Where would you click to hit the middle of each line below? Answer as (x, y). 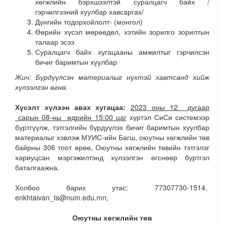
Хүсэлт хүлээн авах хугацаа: (73, 107)
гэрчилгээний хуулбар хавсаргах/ (89, 12)
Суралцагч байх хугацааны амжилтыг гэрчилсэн (122, 52)
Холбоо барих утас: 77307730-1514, (112, 187)
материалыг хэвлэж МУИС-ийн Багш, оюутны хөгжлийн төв (112, 137)
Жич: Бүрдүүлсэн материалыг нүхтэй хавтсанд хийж (112, 77)
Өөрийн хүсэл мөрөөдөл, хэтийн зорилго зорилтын (122, 32)
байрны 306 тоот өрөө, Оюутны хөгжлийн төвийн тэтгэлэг (112, 147)
